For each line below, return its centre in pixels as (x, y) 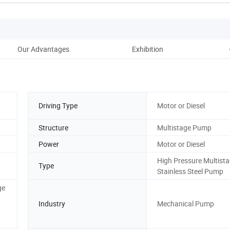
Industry (52, 204)
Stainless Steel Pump (190, 171)
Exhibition (147, 49)
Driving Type (58, 106)
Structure (53, 127)
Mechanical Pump (186, 204)
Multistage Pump (184, 127)
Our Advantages (43, 49)
